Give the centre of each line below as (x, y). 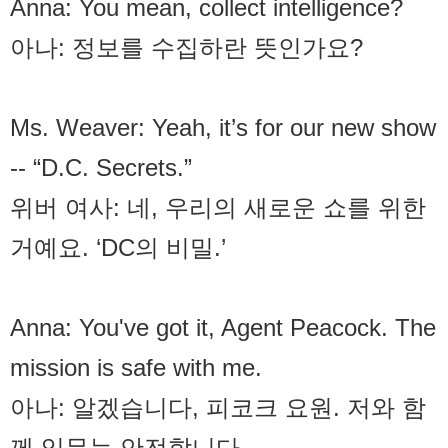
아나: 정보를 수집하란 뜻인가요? (186, 48)
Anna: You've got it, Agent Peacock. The (223, 328)
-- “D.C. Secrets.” (101, 168)
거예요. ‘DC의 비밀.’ (118, 248)
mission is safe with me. (136, 368)
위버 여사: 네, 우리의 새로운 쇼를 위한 (218, 208)
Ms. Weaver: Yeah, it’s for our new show (223, 128)
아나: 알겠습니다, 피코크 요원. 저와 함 (218, 408)
